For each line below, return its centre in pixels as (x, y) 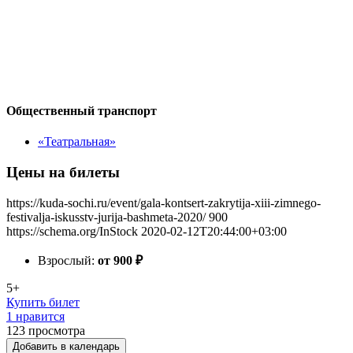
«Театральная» (77, 142)
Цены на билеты (63, 172)
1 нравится (35, 316)
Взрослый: (68, 260)
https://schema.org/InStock (72, 231)
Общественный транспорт (82, 110)
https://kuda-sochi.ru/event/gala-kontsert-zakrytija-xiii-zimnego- (163, 203)
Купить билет (43, 302)
